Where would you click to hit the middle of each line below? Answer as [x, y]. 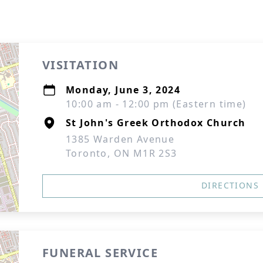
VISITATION [80, 65]
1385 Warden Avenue [120, 139]
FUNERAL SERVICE [100, 253]
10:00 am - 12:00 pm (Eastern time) [156, 104]
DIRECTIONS [230, 185]
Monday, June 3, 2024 [123, 90]
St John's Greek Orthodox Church [156, 123]
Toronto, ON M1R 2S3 [122, 153]
